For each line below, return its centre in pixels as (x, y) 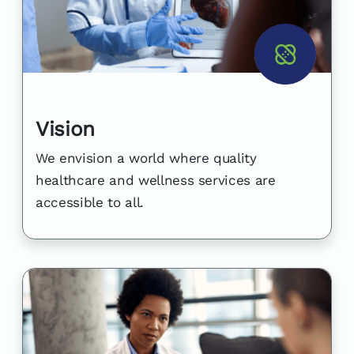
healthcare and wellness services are (156, 181)
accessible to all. (90, 203)
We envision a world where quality (146, 158)
